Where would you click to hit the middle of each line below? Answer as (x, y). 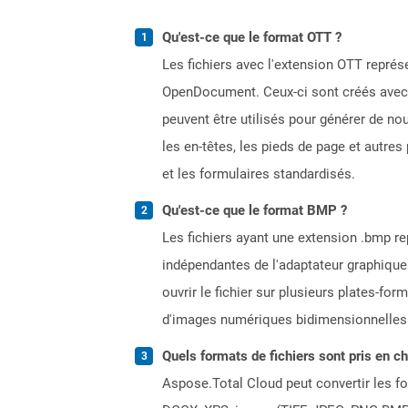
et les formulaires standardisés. (259, 173)
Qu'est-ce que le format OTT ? (252, 37)
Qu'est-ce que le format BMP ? (255, 210)
